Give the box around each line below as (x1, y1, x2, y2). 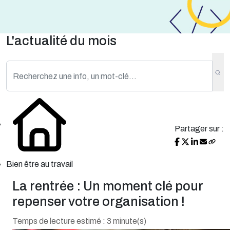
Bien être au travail (6, 160, 73, 168)
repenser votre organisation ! (12, 195, 185, 208)
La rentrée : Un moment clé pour (12, 179, 203, 193)
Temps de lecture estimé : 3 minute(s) (12, 217, 146, 225)
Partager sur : (175, 124, 224, 133)
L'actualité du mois (6, 34, 117, 48)
